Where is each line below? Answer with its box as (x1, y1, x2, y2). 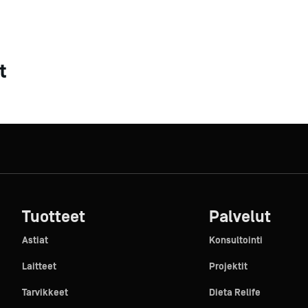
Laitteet (21, 261, 56, 272)
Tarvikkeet (21, 287, 68, 298)
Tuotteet (21, 208, 85, 226)
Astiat (21, 235, 48, 246)
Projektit (208, 261, 247, 272)
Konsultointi (208, 235, 263, 246)
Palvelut (208, 208, 271, 226)
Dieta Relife (208, 287, 261, 298)
